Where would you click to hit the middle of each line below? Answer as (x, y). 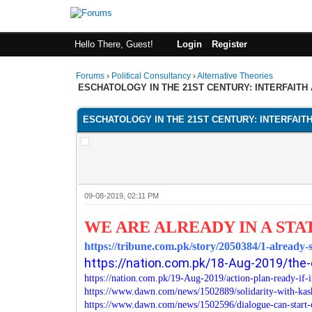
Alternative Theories (235, 76)
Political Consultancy (151, 76)
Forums (91, 76)
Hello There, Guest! (115, 44)
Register (229, 44)
